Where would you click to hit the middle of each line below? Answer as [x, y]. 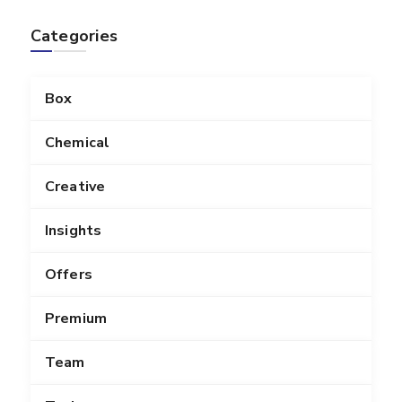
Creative [75, 187]
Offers [69, 275]
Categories [74, 36]
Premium [76, 319]
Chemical [77, 143]
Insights [73, 231]
